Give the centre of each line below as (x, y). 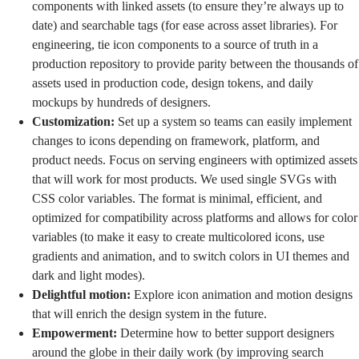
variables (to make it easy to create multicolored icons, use (178, 237)
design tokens (226, 83)
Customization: (73, 122)
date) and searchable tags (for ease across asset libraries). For (185, 26)
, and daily (287, 83)
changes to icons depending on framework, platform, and (176, 141)
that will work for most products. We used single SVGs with (184, 179)
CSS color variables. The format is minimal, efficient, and (177, 199)
